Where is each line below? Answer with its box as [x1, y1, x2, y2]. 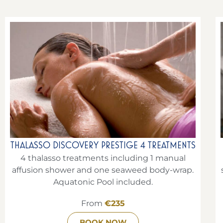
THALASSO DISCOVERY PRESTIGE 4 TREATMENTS [10, 139, 196, 151]
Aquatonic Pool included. [53, 177, 153, 187]
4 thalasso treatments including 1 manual [20, 153, 186, 163]
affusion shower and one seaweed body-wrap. [12, 165, 194, 175]
